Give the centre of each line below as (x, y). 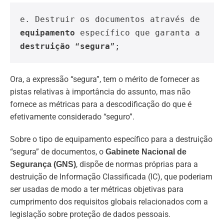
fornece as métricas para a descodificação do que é (101, 104)
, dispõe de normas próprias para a (137, 164)
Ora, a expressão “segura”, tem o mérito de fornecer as (105, 79)
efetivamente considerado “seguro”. (72, 117)
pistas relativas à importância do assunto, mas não (100, 92)
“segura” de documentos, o (58, 152)
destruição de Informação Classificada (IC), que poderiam (111, 177)
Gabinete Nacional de (146, 152)
